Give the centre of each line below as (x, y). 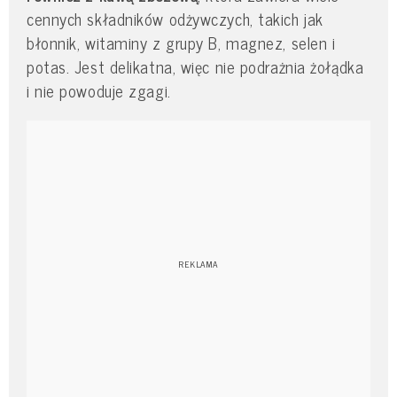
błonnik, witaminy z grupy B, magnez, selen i (181, 43)
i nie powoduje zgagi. (99, 91)
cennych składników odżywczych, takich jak (175, 19)
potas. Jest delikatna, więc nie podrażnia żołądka (195, 67)
